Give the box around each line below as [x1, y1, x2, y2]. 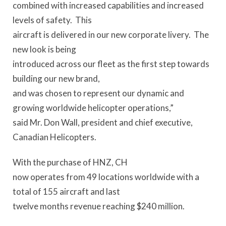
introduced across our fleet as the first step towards [13, 59, 209, 70]
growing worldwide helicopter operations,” [13, 102, 174, 114]
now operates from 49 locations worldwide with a [13, 171, 199, 182]
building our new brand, [13, 73, 100, 84]
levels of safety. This [13, 15, 92, 26]
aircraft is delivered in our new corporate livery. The [13, 29, 209, 40]
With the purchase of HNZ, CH [13, 156, 128, 167]
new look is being [13, 44, 76, 55]
